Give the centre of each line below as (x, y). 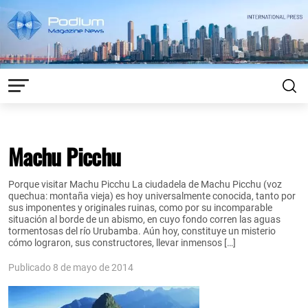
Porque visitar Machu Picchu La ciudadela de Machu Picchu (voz (145, 184)
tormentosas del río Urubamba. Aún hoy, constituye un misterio (142, 231)
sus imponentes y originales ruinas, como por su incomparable (140, 208)
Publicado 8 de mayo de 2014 (71, 267)
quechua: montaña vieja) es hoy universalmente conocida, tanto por (152, 196)
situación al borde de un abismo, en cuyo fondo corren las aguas (144, 219)
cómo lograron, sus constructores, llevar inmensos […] (122, 243)
